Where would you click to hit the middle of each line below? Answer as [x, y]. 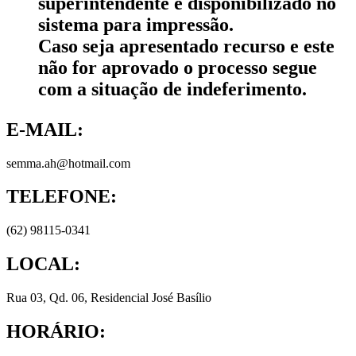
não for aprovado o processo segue [178, 67]
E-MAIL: [45, 129]
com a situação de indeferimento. [172, 89]
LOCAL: [43, 264]
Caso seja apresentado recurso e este [186, 46]
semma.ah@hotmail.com [68, 163]
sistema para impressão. [136, 24]
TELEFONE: [62, 197]
